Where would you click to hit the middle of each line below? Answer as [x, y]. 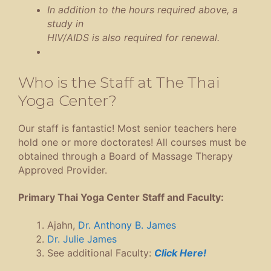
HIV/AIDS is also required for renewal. [133, 38]
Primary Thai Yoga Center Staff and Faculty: [121, 198]
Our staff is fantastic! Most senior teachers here [127, 129]
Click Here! [180, 253]
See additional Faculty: [101, 253]
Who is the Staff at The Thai [119, 83]
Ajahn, [63, 225]
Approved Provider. [63, 170]
